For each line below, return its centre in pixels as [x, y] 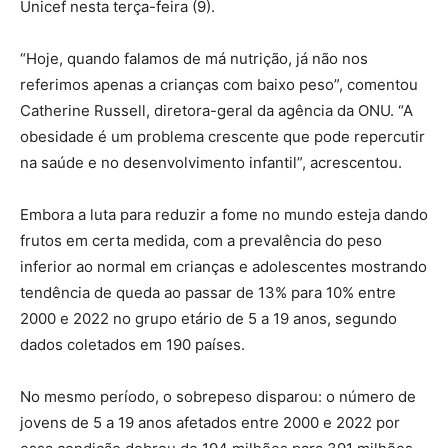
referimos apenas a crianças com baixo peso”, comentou [219, 84]
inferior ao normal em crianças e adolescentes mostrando [223, 266]
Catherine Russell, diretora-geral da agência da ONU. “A [216, 110]
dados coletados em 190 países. [132, 344]
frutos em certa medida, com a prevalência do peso [201, 240]
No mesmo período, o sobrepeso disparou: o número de [218, 396]
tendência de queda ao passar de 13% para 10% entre [208, 292]
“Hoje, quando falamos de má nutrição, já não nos [194, 58]
